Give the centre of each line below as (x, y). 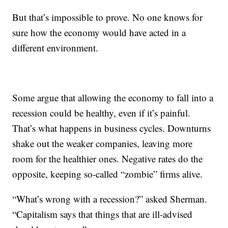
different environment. (55, 48)
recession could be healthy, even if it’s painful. (102, 113)
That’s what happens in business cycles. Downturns (112, 128)
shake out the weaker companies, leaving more (103, 143)
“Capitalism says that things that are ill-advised (103, 214)
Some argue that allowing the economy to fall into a (113, 97)
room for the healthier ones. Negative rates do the (108, 159)
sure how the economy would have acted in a (99, 32)
